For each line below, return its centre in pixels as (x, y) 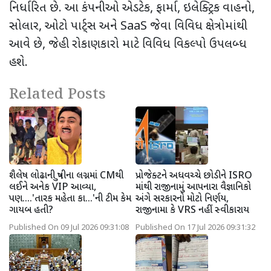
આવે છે (26, 44)
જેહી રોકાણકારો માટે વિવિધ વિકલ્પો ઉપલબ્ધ (148, 44)
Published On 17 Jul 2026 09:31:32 (195, 228)
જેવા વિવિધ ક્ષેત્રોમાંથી (199, 26)
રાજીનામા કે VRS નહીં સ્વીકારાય (192, 211)
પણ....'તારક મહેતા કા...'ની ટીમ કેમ (70, 199)
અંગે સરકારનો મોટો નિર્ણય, (182, 199)
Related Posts (57, 94)
